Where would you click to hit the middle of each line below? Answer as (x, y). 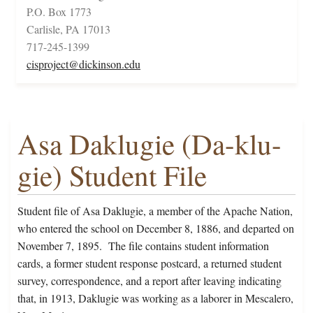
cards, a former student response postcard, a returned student (150, 263)
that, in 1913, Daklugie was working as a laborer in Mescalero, (155, 298)
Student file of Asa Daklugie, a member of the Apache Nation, (155, 211)
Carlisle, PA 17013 (68, 29)
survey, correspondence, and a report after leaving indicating (150, 281)
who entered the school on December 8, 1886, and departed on (156, 228)
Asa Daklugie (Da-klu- (150, 144)
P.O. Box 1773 (59, 12)
